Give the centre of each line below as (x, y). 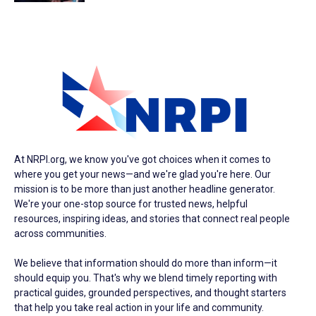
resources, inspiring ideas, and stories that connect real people (152, 218)
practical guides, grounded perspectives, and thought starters (150, 292)
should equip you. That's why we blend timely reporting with (146, 278)
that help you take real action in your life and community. (139, 307)
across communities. (60, 233)
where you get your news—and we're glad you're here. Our (142, 174)
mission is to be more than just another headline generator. (145, 189)
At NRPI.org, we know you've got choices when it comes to (142, 159)
